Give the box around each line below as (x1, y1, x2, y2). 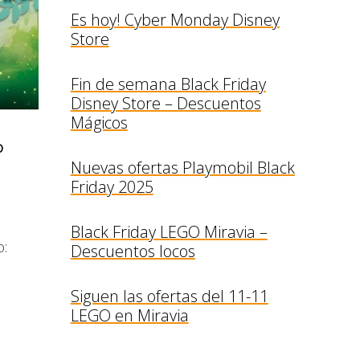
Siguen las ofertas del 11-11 (70, 285, 268, 307)
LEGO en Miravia (70, 305, 189, 326)
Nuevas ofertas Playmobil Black (70, 157, 295, 178)
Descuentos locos (70, 240, 195, 262)
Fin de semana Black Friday (70, 73, 266, 95)
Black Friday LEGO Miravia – (70, 221, 268, 243)
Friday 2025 (70, 176, 153, 198)
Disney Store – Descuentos (70, 92, 261, 114)
